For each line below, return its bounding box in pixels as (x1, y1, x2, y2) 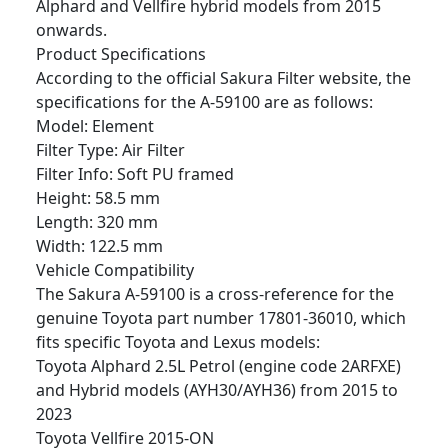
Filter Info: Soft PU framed (36, 163, 234, 185)
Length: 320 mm (36, 211, 158, 233)
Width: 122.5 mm (36, 235, 163, 257)
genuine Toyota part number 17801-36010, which (36, 307, 406, 329)
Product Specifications (36, 43, 206, 65)
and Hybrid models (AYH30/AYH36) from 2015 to (36, 379, 398, 401)
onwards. (36, 19, 107, 41)
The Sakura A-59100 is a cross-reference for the (36, 283, 394, 305)
